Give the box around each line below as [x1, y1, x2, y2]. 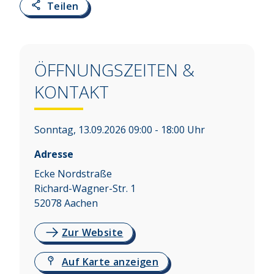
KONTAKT [34, 80, 109, 104]
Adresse [34, 147, 73, 161]
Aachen [64, 196, 98, 210]
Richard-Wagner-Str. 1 [34, 182, 136, 196]
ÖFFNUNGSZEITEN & [34, 58, 194, 82]
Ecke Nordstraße [34, 167, 112, 181]
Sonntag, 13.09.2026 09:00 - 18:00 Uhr [34, 123, 205, 137]
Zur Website [62, 226, 124, 240]
